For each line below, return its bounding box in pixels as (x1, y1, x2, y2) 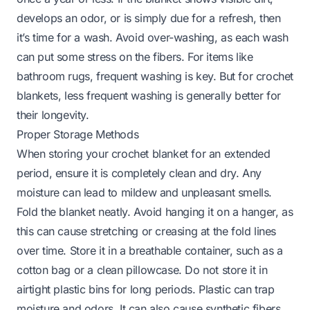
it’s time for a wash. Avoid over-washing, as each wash (17, 30, 289, 44)
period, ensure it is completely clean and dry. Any (17, 165, 262, 180)
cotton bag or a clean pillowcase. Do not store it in (17, 262, 268, 277)
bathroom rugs (17, 69, 90, 83)
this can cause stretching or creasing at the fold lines (17, 224, 277, 238)
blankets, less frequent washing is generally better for (17, 88, 282, 102)
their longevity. (17, 107, 89, 122)
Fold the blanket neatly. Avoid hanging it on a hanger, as (17, 204, 293, 219)
